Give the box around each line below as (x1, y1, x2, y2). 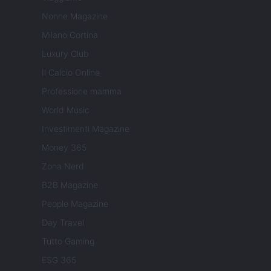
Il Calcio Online (42, 67, 100, 78)
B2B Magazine (42, 180, 98, 191)
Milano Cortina (42, 30, 98, 41)
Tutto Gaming (42, 236, 94, 247)
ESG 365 (42, 255, 76, 266)
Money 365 (42, 142, 87, 153)
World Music (42, 105, 90, 116)
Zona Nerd (42, 161, 84, 172)
